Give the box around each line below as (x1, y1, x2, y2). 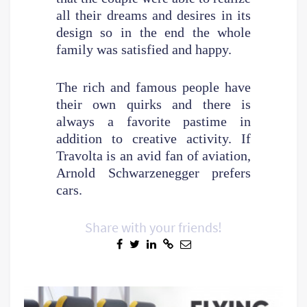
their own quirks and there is (56, 96, 251, 112)
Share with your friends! (85, 218, 222, 236)
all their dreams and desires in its (56, 7, 251, 23)
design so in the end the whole (56, 24, 251, 40)
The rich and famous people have (56, 79, 251, 95)
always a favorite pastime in (56, 113, 251, 129)
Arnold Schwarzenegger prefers (56, 164, 251, 180)
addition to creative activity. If (56, 130, 251, 146)
